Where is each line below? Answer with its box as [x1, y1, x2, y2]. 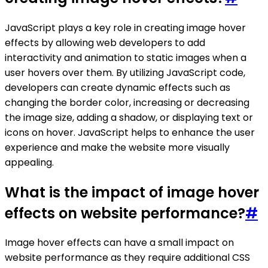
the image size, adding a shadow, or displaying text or [5, 110, 253, 124]
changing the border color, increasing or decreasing [5, 95, 249, 109]
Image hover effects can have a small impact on [5, 236, 234, 250]
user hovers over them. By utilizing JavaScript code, [5, 65, 245, 80]
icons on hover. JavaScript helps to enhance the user [5, 125, 255, 139]
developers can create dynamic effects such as [5, 80, 230, 95]
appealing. [5, 155, 54, 169]
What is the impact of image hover [5, 182, 259, 202]
